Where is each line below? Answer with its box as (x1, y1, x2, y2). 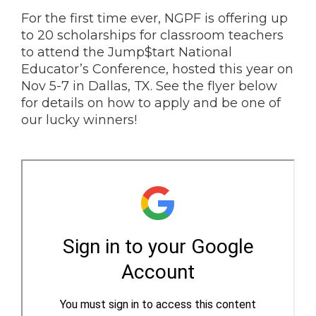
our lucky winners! (21, 112, 137, 128)
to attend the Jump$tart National (21, 44, 232, 60)
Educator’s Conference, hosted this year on (21, 61, 293, 77)
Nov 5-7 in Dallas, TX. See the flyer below (21, 78, 277, 94)
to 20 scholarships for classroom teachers (21, 28, 284, 43)
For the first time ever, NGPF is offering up (21, 11, 288, 26)
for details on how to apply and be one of (21, 95, 281, 111)
